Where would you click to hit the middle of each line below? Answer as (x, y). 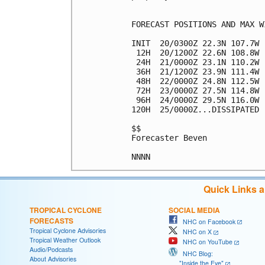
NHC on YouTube (205, 242)
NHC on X (195, 232)
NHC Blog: (195, 253)
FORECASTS (51, 220)
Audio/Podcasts (51, 249)
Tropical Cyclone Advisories (68, 230)
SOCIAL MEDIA (194, 210)
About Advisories (53, 258)
